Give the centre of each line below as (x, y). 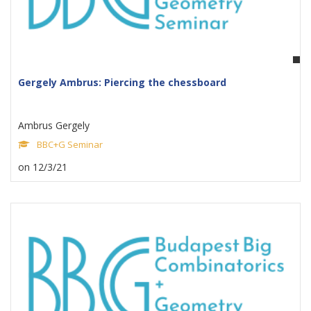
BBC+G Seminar (70, 144)
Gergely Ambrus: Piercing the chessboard (122, 82)
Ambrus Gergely (54, 125)
